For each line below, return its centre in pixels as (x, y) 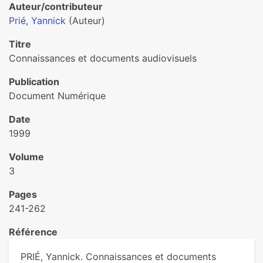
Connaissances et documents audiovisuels (103, 58)
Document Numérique (57, 96)
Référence (33, 232)
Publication (34, 82)
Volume (26, 157)
